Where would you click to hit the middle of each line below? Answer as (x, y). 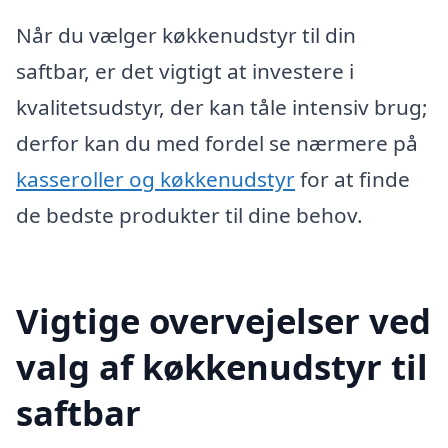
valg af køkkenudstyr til (222, 366)
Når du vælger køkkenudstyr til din (186, 35)
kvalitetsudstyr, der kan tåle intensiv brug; (222, 107)
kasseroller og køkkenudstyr (155, 179)
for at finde (352, 179)
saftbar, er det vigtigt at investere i (185, 71)
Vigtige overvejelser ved (223, 320)
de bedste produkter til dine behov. (189, 215)
